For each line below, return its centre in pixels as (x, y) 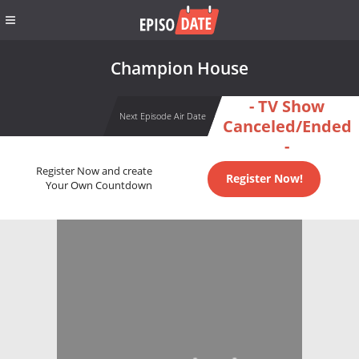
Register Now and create (94, 171)
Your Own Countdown (99, 186)
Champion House (179, 68)
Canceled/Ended (287, 126)
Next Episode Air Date (162, 116)
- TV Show (287, 106)
